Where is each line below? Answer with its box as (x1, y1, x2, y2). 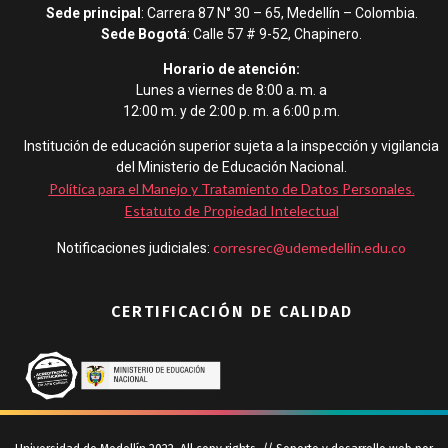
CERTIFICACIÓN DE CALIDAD (110, 302, 353, 322)
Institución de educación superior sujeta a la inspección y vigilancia (24, 138, 439, 155)
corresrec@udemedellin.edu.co (213, 238, 406, 256)
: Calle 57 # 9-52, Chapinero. (187, 25, 362, 42)
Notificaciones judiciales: (57, 239, 213, 256)
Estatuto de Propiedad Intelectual (124, 202, 339, 220)
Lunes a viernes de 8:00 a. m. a (136, 82, 327, 99)
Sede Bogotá (101, 25, 187, 42)
